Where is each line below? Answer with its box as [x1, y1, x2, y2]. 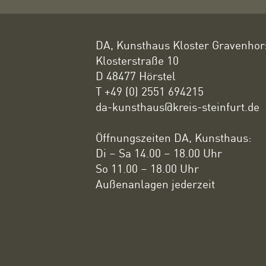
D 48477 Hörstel [96, 69, 176, 83]
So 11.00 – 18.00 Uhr [96, 161, 199, 176]
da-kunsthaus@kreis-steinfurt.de [96, 100, 260, 114]
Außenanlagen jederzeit [96, 177, 216, 191]
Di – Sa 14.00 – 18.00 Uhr [96, 146, 223, 160]
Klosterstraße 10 [96, 53, 179, 68]
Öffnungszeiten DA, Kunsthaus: [96, 131, 252, 145]
